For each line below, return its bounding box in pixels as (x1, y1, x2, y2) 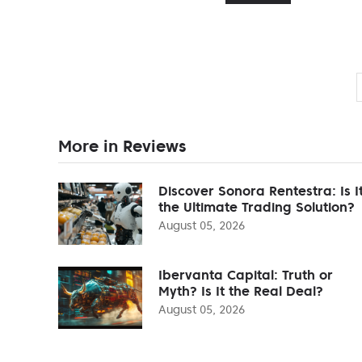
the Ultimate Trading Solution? (158, 198, 355, 215)
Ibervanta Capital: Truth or (158, 266, 333, 283)
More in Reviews (58, 135, 186, 157)
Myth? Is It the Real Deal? (158, 282, 323, 299)
